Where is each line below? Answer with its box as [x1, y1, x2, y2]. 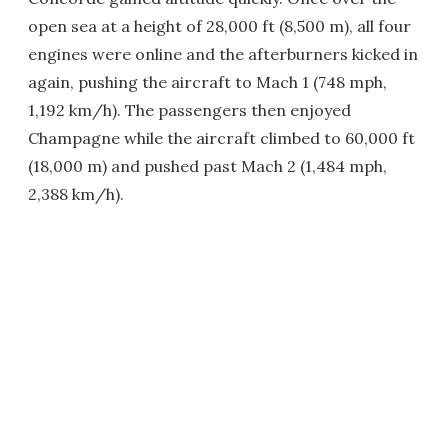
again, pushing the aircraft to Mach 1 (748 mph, [28, 71, 387, 92]
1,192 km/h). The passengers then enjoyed [28, 99, 351, 120]
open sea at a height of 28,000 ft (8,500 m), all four [28, 15, 411, 36]
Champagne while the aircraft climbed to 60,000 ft [28, 127, 415, 148]
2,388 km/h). [28, 183, 124, 204]
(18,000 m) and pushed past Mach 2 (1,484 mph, [28, 155, 387, 176]
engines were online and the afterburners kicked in [28, 43, 418, 64]
